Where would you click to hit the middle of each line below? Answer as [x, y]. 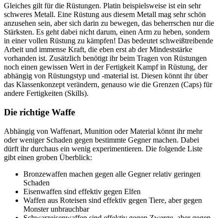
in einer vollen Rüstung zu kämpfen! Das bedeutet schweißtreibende [109, 41]
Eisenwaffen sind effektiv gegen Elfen [82, 191]
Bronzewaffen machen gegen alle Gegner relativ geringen [112, 174]
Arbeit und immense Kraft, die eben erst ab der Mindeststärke [98, 50]
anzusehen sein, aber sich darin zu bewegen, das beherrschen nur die [109, 23]
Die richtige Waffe [39, 112]
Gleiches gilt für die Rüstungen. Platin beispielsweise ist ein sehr [102, 6]
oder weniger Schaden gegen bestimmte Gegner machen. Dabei [101, 140]
